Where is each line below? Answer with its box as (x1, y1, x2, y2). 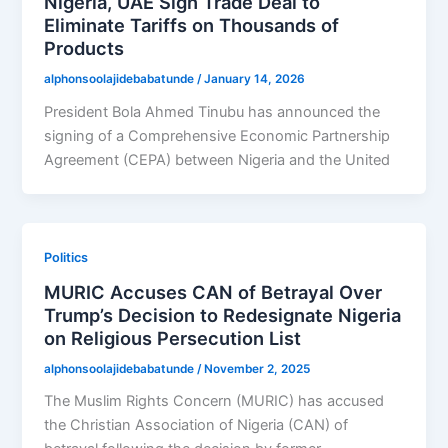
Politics (44, 250, 89, 266)
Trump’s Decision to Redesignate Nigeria (44, 303, 402, 326)
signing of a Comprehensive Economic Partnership (44, 127, 391, 146)
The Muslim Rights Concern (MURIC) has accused (44, 392, 385, 411)
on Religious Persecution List (44, 326, 302, 349)
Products (44, 37, 125, 60)
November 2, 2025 (204, 361, 311, 376)
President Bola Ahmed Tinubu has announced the (44, 103, 381, 122)
